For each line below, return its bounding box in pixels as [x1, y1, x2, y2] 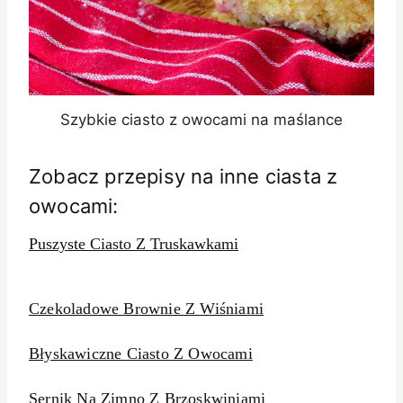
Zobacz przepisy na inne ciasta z [29, 165, 338, 189]
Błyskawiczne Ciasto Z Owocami [29, 345, 253, 363]
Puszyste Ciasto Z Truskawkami [29, 235, 238, 254]
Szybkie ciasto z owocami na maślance [60, 111, 343, 130]
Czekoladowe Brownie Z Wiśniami [29, 300, 264, 318]
